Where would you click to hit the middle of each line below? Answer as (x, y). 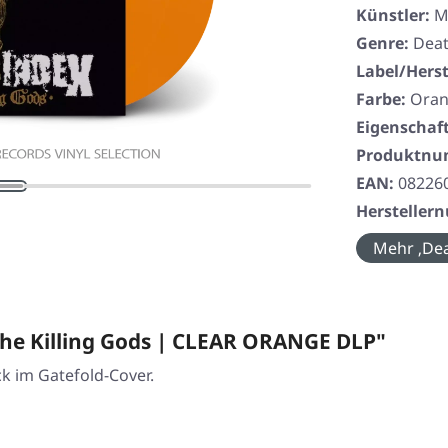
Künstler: (393, 15)
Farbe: (381, 99)
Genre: (382, 43)
